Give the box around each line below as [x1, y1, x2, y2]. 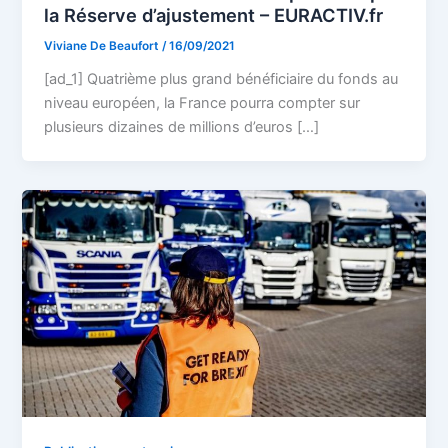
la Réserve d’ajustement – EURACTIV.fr [44, 4, 384, 27]
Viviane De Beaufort [44, 39, 163, 54]
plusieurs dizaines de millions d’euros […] [44, 118, 320, 137]
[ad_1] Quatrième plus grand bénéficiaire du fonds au [44, 70, 399, 89]
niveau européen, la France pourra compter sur [44, 94, 361, 113]
